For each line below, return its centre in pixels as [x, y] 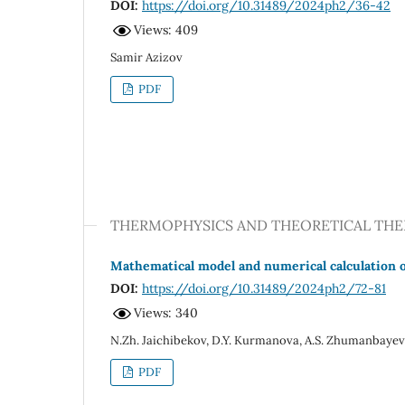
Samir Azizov [146, 57]
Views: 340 [166, 313]
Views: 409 [166, 30]
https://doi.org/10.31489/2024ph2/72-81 [264, 288]
